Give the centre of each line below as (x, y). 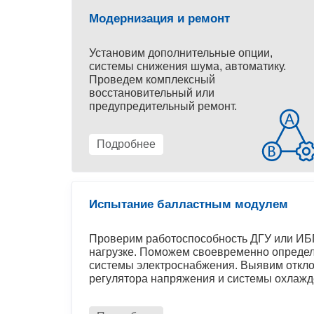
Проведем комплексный (152, 80)
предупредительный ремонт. (163, 107)
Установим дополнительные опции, (181, 53)
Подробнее (126, 144)
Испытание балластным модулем (189, 205)
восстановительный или (152, 93)
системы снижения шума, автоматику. (187, 67)
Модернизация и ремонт (159, 19)
